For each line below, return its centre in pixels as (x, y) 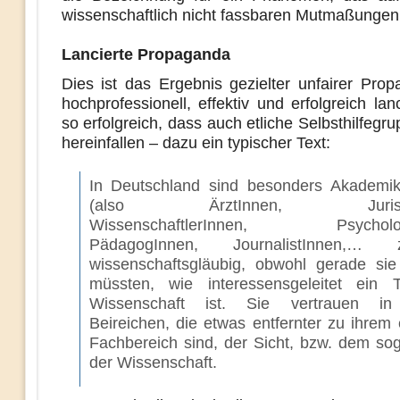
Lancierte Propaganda (146, 54)
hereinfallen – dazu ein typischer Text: (196, 143)
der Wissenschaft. (153, 362)
